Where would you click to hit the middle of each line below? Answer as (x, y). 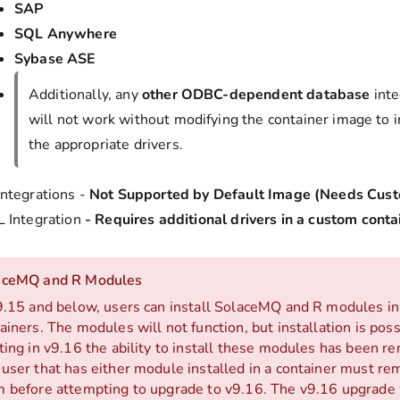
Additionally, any (85, 95)
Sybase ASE (55, 59)
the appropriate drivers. (106, 145)
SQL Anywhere (66, 34)
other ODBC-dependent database (256, 95)
